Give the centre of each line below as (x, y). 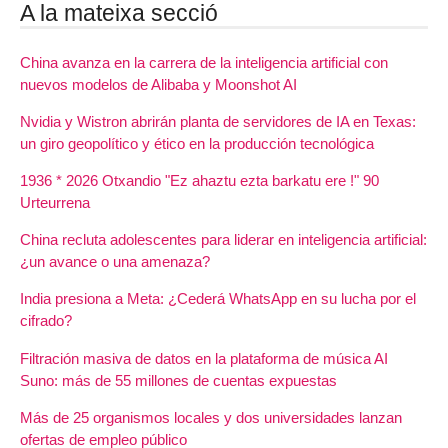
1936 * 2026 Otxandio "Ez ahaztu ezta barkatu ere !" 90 (199, 181)
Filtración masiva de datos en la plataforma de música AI (204, 358)
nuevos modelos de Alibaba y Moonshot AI (158, 84)
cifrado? (46, 321)
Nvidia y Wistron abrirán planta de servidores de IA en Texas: (218, 121)
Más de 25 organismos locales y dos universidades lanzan (211, 417)
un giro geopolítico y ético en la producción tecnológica (197, 143)
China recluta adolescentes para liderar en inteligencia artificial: (223, 240)
